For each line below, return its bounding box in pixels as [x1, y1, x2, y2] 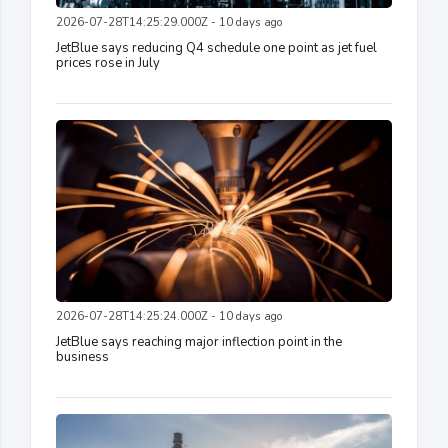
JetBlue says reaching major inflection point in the [56, 332, 342, 351]
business [56, 347, 109, 366]
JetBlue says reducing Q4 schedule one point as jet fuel [56, 38, 377, 57]
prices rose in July [56, 53, 160, 72]
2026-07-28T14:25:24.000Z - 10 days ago [56, 308, 282, 324]
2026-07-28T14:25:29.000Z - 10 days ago [56, 14, 282, 30]
